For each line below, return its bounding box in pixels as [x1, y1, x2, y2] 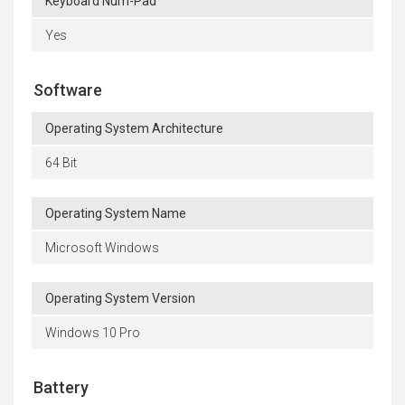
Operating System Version [45, 291, 195, 306]
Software [33, 80, 102, 100]
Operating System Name [45, 206, 186, 221]
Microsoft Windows [45, 240, 159, 256]
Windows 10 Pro [45, 325, 140, 341]
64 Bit [45, 155, 77, 171]
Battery [33, 378, 89, 398]
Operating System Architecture [45, 121, 223, 137]
